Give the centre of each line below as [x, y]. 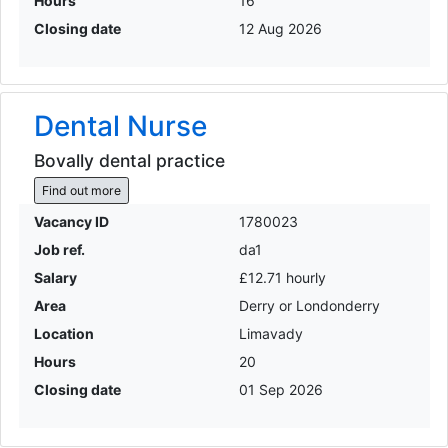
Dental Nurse [120, 125]
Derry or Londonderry [309, 306]
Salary [55, 278]
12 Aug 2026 [280, 28]
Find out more [81, 190]
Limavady [271, 334]
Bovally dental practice [129, 161]
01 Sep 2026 [281, 390]
